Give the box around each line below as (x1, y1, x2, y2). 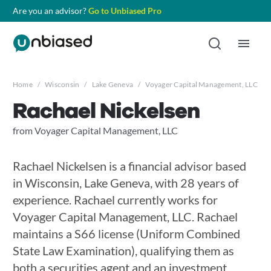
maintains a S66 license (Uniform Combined (12, 226, 240, 241)
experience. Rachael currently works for (12, 192, 218, 207)
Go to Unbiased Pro (88, 5, 162, 16)
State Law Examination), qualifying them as (12, 243, 234, 258)
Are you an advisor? (12, 5, 88, 16)
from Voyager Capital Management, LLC (12, 125, 178, 136)
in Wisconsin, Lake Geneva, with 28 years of (12, 175, 239, 190)
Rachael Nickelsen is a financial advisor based (12, 158, 246, 173)
